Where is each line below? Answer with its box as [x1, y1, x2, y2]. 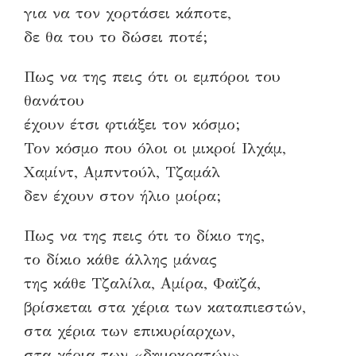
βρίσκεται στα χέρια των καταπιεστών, [24, 297, 306, 316]
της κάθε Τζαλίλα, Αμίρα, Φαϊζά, [24, 273, 261, 292]
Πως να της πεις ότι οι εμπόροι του [24, 67, 281, 86]
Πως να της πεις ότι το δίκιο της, [24, 226, 265, 245]
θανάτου [24, 91, 84, 110]
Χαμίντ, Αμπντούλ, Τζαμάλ [24, 162, 220, 181]
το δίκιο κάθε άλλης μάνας [24, 250, 217, 269]
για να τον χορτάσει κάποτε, [24, 3, 231, 22]
